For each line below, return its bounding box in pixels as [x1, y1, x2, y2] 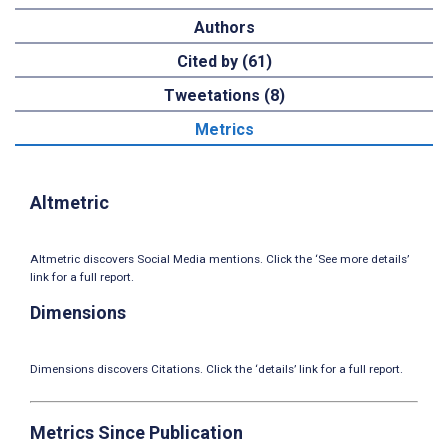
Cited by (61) [176, 52, 272, 72]
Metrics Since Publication [30, 422, 243, 444]
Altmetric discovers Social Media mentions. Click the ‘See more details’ [30, 252, 409, 267]
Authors [193, 18, 255, 38]
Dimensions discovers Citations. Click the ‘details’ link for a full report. [30, 362, 403, 377]
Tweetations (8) [163, 86, 285, 106]
